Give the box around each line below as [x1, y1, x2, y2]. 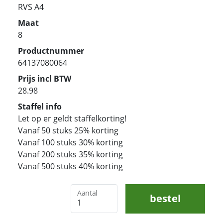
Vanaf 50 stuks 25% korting [18, 124, 118, 136]
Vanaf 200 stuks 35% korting [18, 148, 123, 160]
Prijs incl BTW [18, 73, 71, 84]
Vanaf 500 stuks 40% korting [18, 160, 123, 172]
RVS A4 [18, 1, 44, 12]
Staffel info [18, 101, 62, 112]
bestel [150, 191, 181, 205]
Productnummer [18, 45, 84, 56]
